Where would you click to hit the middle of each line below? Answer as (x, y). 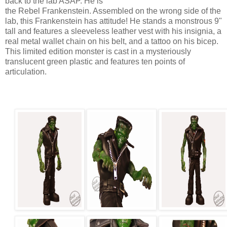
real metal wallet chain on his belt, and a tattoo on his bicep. (112, 41)
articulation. (26, 71)
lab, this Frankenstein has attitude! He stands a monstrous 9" (113, 21)
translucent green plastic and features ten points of (95, 61)
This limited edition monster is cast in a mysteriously (98, 51)
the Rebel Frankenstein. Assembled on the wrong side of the (113, 11)
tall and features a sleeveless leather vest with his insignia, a (113, 31)
